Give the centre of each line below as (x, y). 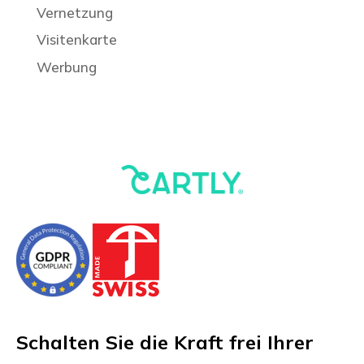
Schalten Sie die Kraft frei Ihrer (165, 342)
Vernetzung (74, 12)
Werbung (66, 67)
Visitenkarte (76, 40)
